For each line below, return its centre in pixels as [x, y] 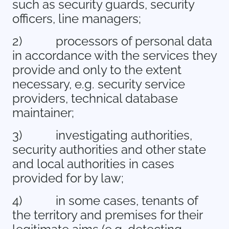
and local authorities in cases [93, 164]
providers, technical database [95, 98]
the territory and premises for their [107, 215]
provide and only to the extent [97, 70]
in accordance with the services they [114, 55]
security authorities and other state [109, 150]
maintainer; [43, 113]
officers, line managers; [77, 19]
